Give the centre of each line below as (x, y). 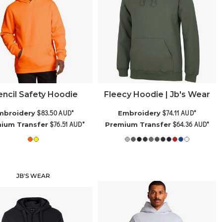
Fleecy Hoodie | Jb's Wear (157, 95)
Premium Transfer (138, 125)
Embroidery (139, 113)
